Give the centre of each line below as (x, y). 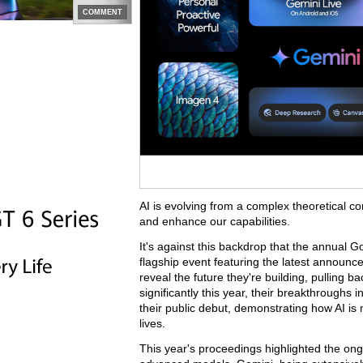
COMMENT (102, 12)
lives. (152, 323)
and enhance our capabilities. (215, 221)
